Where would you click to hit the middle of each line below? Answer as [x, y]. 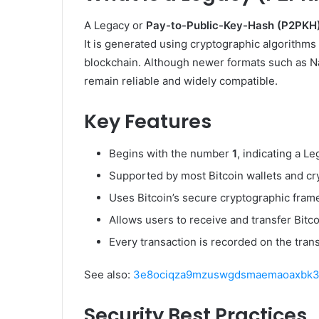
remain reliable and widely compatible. [181, 81]
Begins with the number [171, 153]
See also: [109, 274]
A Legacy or [115, 26]
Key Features [148, 122]
